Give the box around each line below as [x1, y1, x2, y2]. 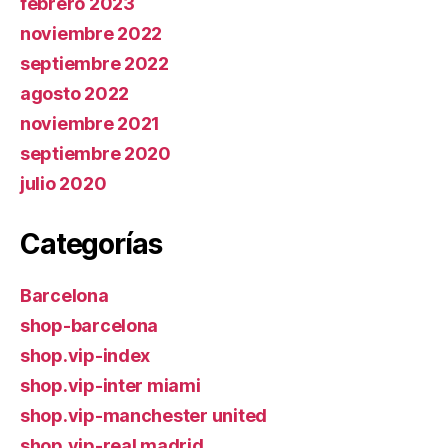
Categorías [20, 226, 162, 261]
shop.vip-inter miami [20, 374, 201, 396]
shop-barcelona [20, 314, 159, 336]
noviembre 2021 [20, 112, 161, 134]
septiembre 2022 [20, 52, 169, 74]
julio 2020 [20, 172, 107, 194]
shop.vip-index [20, 344, 151, 366]
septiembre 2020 [20, 142, 171, 164]
